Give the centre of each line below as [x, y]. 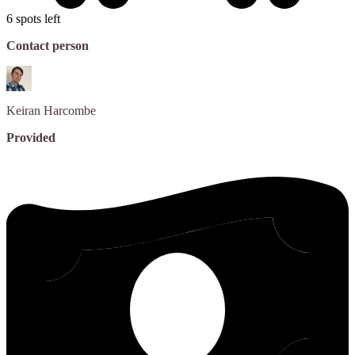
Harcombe [70, 111]
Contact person [48, 46]
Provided [31, 138]
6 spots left [33, 19]
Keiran [23, 111]
